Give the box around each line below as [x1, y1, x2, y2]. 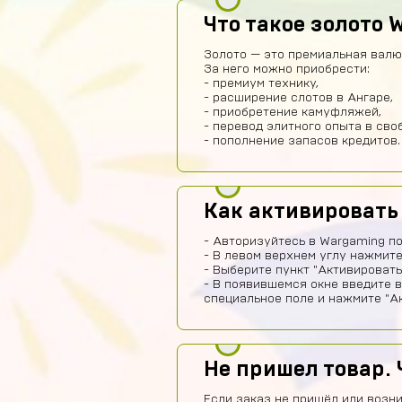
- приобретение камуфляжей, [204, 106, 381, 118]
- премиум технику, [204, 77, 319, 90]
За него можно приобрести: [204, 63, 370, 75]
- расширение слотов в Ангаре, [204, 92, 393, 104]
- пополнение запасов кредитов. [204, 135, 400, 147]
